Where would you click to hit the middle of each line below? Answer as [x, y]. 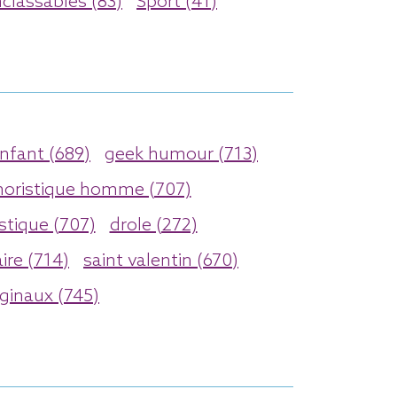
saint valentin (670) [161, 261]
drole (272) [153, 226]
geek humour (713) [181, 155]
